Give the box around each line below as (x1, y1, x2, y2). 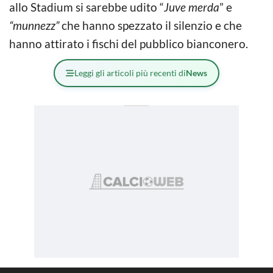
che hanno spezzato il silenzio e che (59, 18, 242, 32)
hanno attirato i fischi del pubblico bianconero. (9, 36, 248, 51)
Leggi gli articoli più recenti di (74, 67, 186, 78)
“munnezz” (9, 18, 59, 32)
